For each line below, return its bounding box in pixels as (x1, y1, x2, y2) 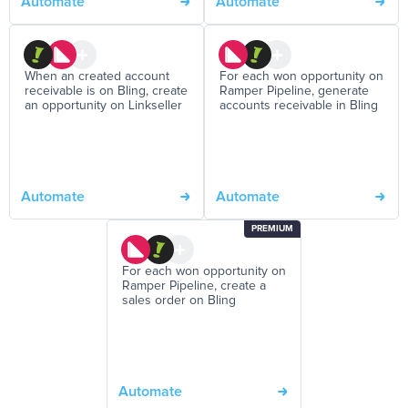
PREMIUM (251, 224, 293, 234)
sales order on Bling (122, 294, 236, 308)
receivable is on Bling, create (25, 85, 188, 98)
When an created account (25, 70, 169, 84)
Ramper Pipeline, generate (219, 85, 369, 98)
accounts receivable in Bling (219, 99, 378, 113)
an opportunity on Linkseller (25, 99, 182, 113)
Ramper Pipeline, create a (122, 280, 266, 293)
